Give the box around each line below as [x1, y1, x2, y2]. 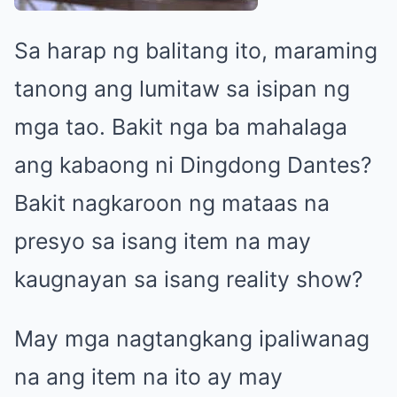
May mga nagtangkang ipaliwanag [14, 324, 370, 352]
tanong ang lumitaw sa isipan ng [14, 74, 350, 102]
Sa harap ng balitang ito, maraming [14, 36, 378, 64]
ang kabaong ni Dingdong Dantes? [14, 151, 372, 178]
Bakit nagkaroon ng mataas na [14, 189, 330, 216]
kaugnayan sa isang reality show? [14, 265, 363, 292]
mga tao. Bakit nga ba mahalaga [14, 113, 347, 140]
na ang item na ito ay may [14, 362, 283, 390]
